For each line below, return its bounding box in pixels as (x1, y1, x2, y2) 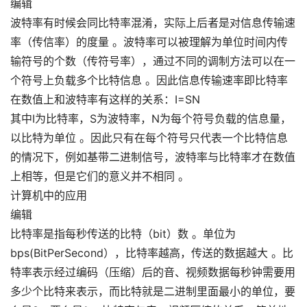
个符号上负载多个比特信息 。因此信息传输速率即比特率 (10, 73, 288, 87)
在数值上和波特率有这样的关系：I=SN (10, 93, 200, 106)
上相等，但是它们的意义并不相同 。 (10, 169, 189, 183)
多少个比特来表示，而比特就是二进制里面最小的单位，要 (10, 284, 295, 298)
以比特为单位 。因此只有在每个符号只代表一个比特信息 (10, 131, 288, 145)
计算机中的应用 (10, 188, 87, 202)
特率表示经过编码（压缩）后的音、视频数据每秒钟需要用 (10, 265, 295, 279)
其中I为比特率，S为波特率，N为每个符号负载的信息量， (10, 112, 291, 125)
